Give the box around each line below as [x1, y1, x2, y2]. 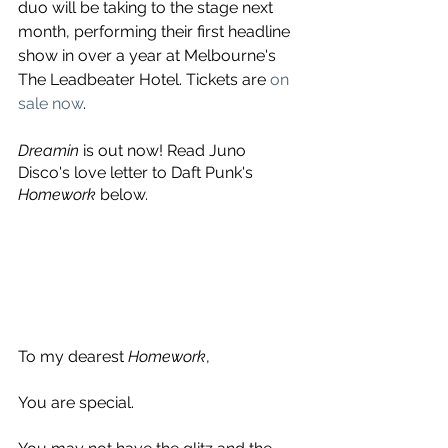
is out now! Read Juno [79, 140, 250, 160]
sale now [18, 93, 83, 113]
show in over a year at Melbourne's [18, 45, 280, 65]
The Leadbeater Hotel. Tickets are [18, 69, 270, 89]
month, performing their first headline [18, 21, 294, 41]
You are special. [18, 392, 134, 412]
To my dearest [18, 346, 128, 366]
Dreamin [18, 140, 79, 160]
